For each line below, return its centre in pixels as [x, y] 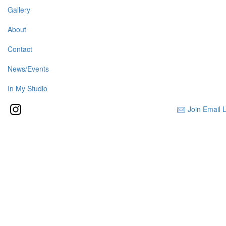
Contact [20, 49]
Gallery [19, 10]
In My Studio [27, 88]
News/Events [28, 69]
